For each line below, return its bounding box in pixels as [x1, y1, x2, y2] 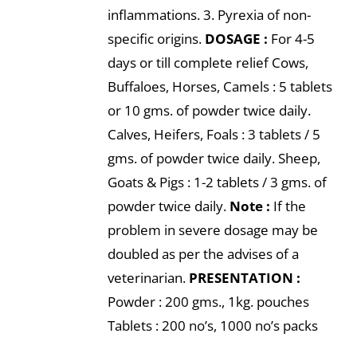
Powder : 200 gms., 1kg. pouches [107, 292, 309, 311]
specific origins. [107, 29, 205, 48]
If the [269, 197, 306, 215]
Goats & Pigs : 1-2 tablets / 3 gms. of [107, 173, 327, 191]
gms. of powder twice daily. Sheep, [107, 149, 320, 167]
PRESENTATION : [188, 269, 300, 287]
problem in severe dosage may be [107, 221, 318, 239]
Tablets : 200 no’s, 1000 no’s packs [107, 316, 318, 335]
